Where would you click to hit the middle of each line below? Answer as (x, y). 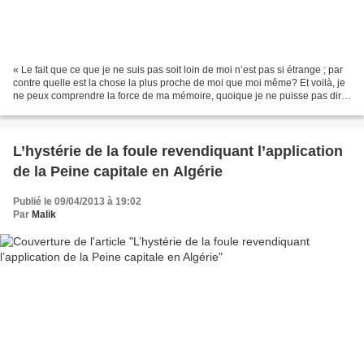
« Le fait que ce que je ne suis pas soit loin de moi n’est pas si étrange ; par (178, 70)
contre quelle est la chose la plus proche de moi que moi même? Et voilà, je (179, 83)
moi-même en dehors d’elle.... (78, 109)
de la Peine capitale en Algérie (118, 172)
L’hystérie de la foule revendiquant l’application (178, 152)
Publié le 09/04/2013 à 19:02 (77, 202)
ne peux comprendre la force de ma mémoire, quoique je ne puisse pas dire (180, 96)
